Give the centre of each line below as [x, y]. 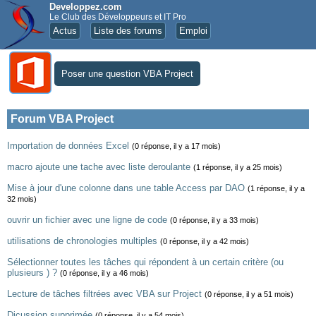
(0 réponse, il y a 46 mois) [104, 273]
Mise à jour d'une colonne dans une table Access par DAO [126, 188]
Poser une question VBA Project [127, 74]
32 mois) [22, 199]
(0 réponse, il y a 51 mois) [249, 294]
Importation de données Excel [68, 146]
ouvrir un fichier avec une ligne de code [87, 220]
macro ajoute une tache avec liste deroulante [99, 167]
